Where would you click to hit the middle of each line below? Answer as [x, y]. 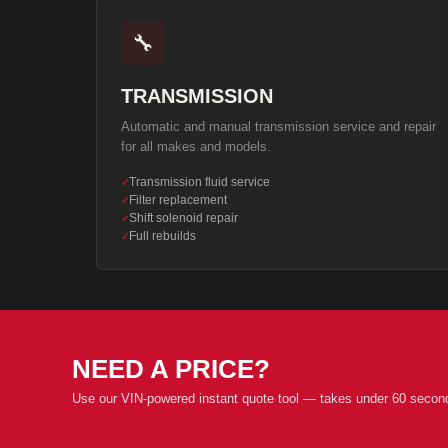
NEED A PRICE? [171, 369]
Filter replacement [178, 200]
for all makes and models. [196, 146]
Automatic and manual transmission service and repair [278, 126]
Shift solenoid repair [183, 218]
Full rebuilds [162, 236]
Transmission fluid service [199, 182]
